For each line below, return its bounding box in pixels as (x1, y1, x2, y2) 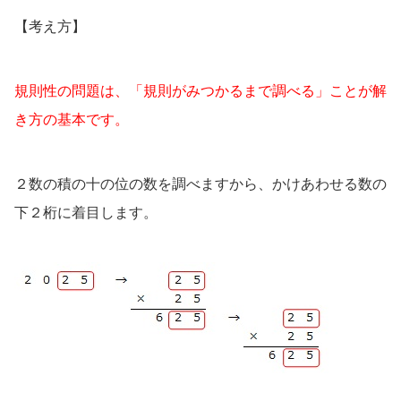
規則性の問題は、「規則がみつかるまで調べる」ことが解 (14, 81, 387, 99)
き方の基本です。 (14, 110, 129, 128)
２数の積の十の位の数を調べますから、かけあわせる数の (14, 175, 387, 192)
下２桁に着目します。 (14, 203, 158, 221)
